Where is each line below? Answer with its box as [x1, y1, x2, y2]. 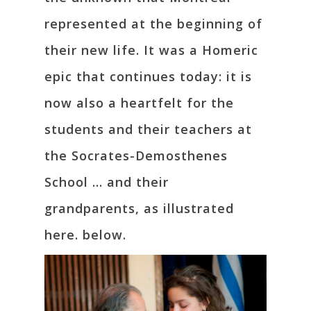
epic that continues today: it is [44, 68, 252, 85]
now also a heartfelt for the [44, 94, 234, 112]
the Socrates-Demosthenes [44, 147, 228, 165]
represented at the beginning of [44, 15, 262, 33]
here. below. [44, 226, 126, 244]
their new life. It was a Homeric [44, 42, 258, 59]
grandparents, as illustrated [44, 200, 234, 217]
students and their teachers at [44, 121, 252, 138]
